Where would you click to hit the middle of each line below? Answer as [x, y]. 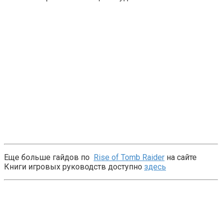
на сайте [181, 158]
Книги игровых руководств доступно [74, 167]
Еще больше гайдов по [49, 158]
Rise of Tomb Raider [129, 158]
